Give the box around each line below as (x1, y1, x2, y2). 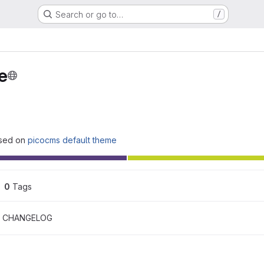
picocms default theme (28, 135, 117, 145)
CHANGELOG (2, 213, 52, 223)
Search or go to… (55, 9, 123, 19)
